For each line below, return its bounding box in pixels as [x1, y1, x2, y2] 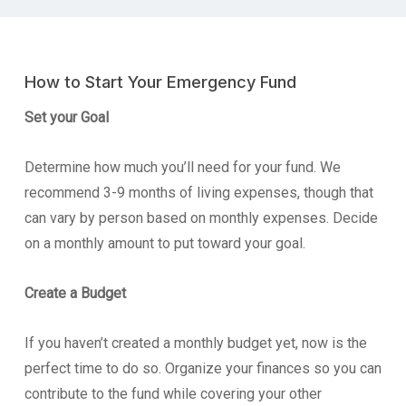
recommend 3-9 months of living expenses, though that [24, 183, 373, 201]
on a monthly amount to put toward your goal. [24, 234, 305, 252]
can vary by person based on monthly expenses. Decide [24, 208, 378, 227]
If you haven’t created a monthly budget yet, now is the [24, 333, 367, 352]
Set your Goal [24, 108, 109, 126]
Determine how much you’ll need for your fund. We [24, 158, 341, 176]
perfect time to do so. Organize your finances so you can [24, 359, 382, 377]
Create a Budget [24, 284, 126, 302]
